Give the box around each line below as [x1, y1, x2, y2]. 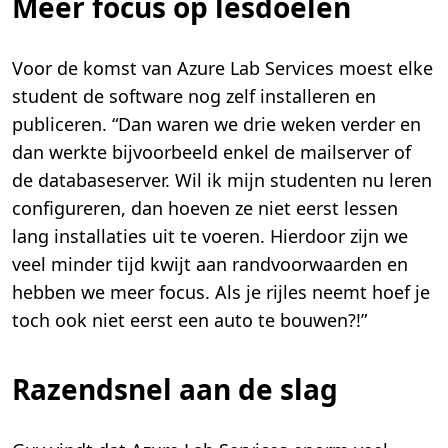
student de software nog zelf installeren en [12, 84, 376, 109]
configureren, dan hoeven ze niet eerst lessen [12, 196, 398, 221]
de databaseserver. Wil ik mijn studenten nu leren [12, 168, 432, 193]
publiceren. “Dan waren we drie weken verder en [12, 112, 421, 137]
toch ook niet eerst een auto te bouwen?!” [12, 308, 367, 333]
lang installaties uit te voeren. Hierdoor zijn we [12, 224, 408, 249]
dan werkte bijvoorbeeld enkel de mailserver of [12, 140, 411, 165]
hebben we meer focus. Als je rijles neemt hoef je [12, 280, 430, 305]
